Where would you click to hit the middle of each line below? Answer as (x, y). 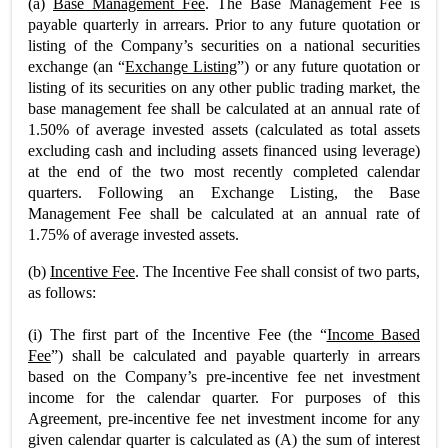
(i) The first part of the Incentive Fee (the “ (177, 334)
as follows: (62, 292)
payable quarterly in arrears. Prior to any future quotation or (224, 24)
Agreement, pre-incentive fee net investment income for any (224, 418)
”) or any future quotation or (328, 66)
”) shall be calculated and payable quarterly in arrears (235, 355)
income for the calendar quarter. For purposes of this (224, 397)
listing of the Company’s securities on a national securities (224, 45)
